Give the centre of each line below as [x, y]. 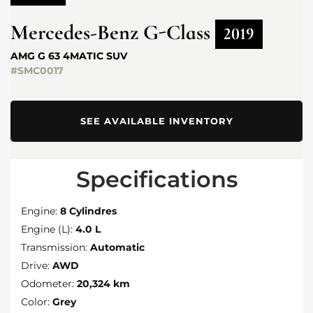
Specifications [156, 179]
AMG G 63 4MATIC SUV [69, 56]
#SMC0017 [37, 70]
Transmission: [54, 247]
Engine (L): [47, 229]
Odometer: [48, 283]
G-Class [177, 32]
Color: [35, 301]
